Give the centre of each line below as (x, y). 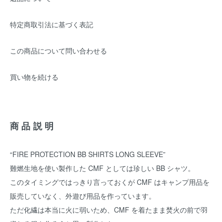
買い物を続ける (34, 77)
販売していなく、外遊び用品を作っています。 (83, 196)
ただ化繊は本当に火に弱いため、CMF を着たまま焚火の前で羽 (109, 210)
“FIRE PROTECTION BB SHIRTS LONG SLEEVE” (88, 154)
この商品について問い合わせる (58, 51)
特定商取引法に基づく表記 (52, 24)
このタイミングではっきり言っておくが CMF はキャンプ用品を (110, 182)
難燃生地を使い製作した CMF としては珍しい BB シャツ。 (102, 168)
